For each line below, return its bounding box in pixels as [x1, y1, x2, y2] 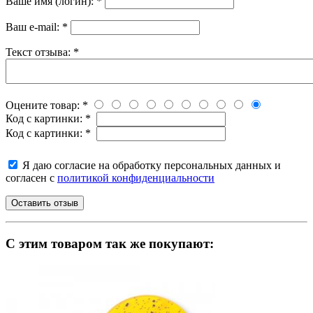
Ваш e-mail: [6, 21, 62, 34]
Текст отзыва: [6, 46, 73, 59]
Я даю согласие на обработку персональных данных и [22, 159, 281, 172]
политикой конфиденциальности [57, 172, 214, 184]
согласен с [6, 172, 57, 184]
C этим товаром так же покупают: [6, 235, 214, 251]
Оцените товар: [6, 99, 82, 112]
